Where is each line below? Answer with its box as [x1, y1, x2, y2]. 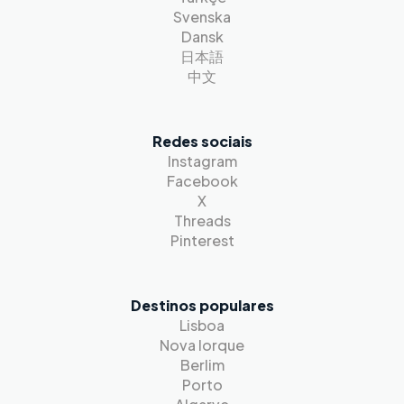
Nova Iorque [160, 335, 244, 354]
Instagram [167, 151, 237, 170]
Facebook [166, 171, 238, 190]
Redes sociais [151, 132, 252, 151]
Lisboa [179, 316, 225, 335]
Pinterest [170, 231, 234, 250]
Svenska [173, 7, 231, 26]
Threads [173, 211, 231, 230]
